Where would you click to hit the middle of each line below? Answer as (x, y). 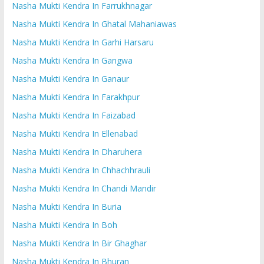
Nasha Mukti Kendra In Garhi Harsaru (82, 42)
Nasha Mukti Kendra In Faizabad (73, 115)
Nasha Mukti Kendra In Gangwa (72, 60)
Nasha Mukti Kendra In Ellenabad (75, 133)
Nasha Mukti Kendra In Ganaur (70, 78)
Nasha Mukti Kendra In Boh (64, 225)
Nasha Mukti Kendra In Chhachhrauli (81, 170)
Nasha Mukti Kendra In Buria (66, 206)
